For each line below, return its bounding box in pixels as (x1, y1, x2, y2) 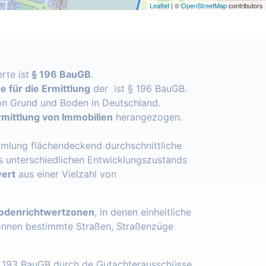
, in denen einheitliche (94, 206, 191, 218)
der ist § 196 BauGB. (90, 83, 187, 95)
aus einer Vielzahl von (15, 168, 116, 180)
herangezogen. (113, 111, 182, 123)
